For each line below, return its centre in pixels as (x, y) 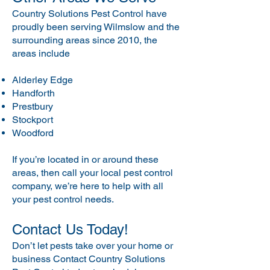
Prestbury (34, 106)
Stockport (33, 120)
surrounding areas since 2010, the (85, 40)
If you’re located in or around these (85, 159)
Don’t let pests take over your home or (93, 246)
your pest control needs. (63, 199)
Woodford (34, 133)
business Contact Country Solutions (89, 259)
